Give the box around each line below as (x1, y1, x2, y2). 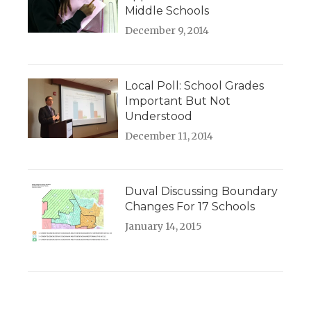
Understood (125, 110, 192, 124)
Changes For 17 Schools (125, 200, 255, 214)
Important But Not (125, 94, 230, 108)
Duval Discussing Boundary (125, 185, 278, 199)
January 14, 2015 (125, 220, 202, 233)
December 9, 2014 (125, 24, 209, 37)
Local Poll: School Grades (125, 79, 264, 93)
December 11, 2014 (125, 130, 213, 143)
